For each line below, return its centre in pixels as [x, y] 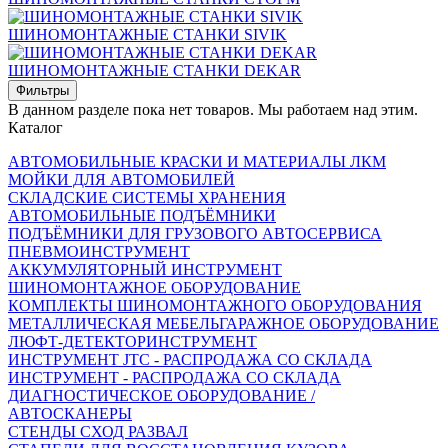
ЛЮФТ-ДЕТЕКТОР [77, 341]
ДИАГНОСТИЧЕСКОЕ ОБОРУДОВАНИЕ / [161, 395]
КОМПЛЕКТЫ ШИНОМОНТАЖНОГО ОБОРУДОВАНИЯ [215, 305]
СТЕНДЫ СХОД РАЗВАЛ [98, 431]
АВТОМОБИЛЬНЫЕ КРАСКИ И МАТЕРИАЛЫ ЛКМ [197, 161]
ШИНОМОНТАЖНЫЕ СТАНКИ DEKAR [154, 70]
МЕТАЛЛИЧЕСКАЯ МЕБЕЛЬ [113, 323]
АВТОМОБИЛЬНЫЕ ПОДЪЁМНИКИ [142, 215]
